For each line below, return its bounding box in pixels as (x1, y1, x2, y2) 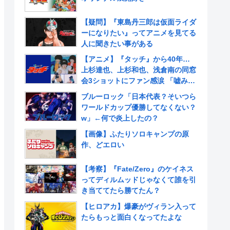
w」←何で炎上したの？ (81, 114, 159, 123)
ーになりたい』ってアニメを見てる (81, 28, 196, 37)
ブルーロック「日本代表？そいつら (81, 92, 196, 101)
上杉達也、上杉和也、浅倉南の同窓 (81, 66, 196, 74)
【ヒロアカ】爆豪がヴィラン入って (81, 202, 196, 210)
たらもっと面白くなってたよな (81, 213, 182, 221)
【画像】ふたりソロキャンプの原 (81, 129, 189, 138)
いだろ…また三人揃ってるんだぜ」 (81, 87, 196, 96)
